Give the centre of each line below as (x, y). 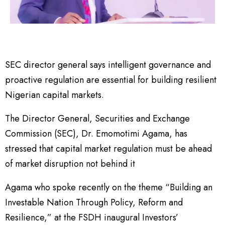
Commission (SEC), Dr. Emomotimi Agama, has (96, 134)
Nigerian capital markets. (54, 95)
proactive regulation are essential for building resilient (111, 80)
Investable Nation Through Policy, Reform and (94, 203)
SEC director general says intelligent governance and (108, 65)
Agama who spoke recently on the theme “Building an (109, 188)
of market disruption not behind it (70, 164)
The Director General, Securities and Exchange (97, 119)
